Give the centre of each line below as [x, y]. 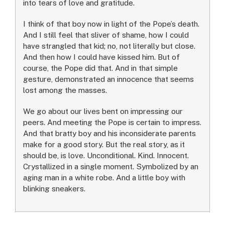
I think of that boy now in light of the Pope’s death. [111, 23]
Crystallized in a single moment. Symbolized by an [111, 166]
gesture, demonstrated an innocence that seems [108, 79]
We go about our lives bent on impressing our [103, 111]
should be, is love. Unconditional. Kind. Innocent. [106, 155]
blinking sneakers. [54, 188]
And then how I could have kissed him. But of [101, 57]
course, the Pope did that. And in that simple [100, 68]
